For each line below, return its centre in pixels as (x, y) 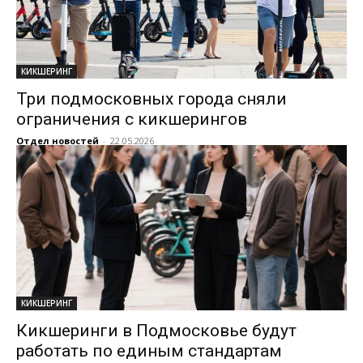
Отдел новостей (58, 140)
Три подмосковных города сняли (152, 98)
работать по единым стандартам (149, 350)
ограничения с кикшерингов (132, 119)
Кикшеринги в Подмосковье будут (156, 330)
